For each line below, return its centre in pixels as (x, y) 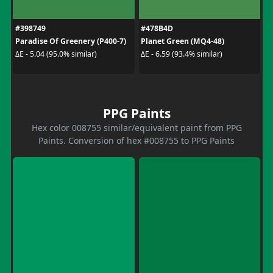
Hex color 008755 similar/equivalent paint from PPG (136, 127)
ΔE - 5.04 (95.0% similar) (56, 54)
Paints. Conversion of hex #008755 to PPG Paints (136, 140)
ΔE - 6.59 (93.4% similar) (182, 54)
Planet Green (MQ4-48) (183, 41)
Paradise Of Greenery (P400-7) (70, 41)
